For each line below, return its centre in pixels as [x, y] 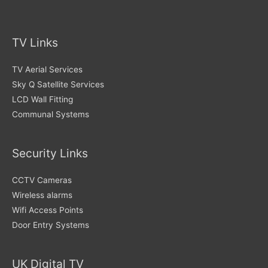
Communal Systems [51, 114]
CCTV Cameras [42, 180]
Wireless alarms [42, 195]
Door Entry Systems [51, 225]
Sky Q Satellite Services [58, 84]
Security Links [50, 153]
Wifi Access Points [48, 210]
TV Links [35, 42]
